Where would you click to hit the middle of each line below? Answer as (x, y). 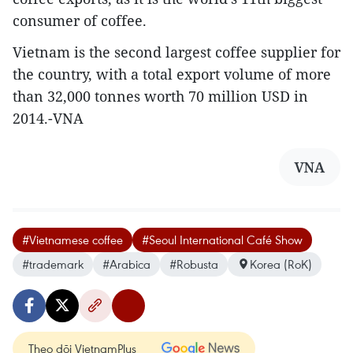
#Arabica (126, 264)
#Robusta (194, 264)
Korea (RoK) (281, 264)
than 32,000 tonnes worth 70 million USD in (160, 96)
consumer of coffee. (80, 20)
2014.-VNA (48, 118)
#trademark (53, 264)
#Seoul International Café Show (222, 239)
